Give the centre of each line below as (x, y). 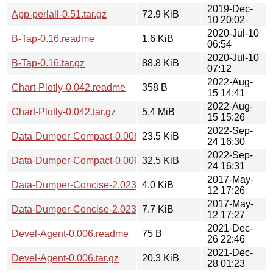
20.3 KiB (161, 258)
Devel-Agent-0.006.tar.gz (65, 258)
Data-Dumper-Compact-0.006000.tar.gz (97, 160)
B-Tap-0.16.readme (53, 38)
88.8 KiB (161, 63)
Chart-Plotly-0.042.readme (69, 87)
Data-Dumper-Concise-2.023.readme (92, 185)
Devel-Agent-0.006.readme (70, 233)
